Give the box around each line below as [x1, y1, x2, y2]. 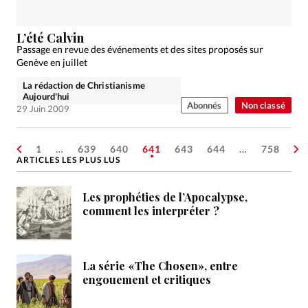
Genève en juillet [16, 56, 87, 69]
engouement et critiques [82, 272, 211, 287]
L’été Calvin [16, 30, 84, 47]
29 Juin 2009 [16, 103, 69, 115]
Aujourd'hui [23, 91, 70, 102]
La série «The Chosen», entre [82, 258, 238, 274]
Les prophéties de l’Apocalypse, [82, 190, 247, 205]
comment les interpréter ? [82, 203, 219, 219]
